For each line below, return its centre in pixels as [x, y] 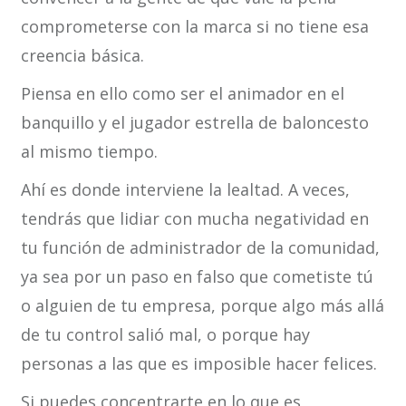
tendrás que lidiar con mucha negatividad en [194, 219]
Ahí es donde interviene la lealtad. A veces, [185, 190]
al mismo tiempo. [89, 152]
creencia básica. [82, 56]
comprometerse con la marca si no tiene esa [194, 27]
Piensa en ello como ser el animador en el [182, 94]
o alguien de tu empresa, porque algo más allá [202, 306]
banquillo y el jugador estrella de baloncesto [194, 123]
